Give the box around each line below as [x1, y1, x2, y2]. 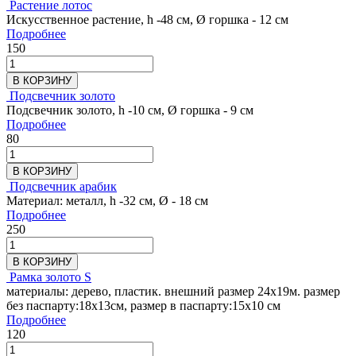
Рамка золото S [10, 269, 91, 284]
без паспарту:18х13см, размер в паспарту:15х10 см [6, 298, 281, 312]
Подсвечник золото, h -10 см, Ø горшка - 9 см [6, 103, 253, 117]
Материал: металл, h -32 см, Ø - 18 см [6, 193, 208, 207]
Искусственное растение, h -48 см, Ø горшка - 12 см [6, 12, 288, 26]
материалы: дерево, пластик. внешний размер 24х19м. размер [6, 284, 340, 298]
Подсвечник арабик [10, 179, 117, 193]
